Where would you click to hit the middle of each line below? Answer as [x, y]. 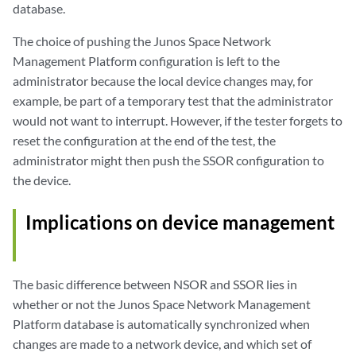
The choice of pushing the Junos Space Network [142, 41]
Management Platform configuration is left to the [146, 61]
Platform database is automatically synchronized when [161, 324]
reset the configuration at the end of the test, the [144, 140]
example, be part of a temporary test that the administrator [173, 101]
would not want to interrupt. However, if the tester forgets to [178, 120]
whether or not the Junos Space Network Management [162, 304]
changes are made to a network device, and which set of [162, 344]
